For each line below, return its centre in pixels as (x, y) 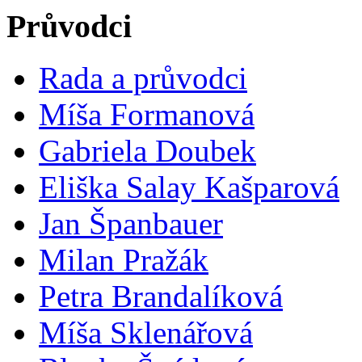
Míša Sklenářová (146, 333)
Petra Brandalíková (161, 297)
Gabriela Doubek (147, 151)
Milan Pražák (124, 260)
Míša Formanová (147, 115)
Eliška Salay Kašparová (189, 187)
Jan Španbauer (131, 224)
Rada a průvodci (143, 78)
